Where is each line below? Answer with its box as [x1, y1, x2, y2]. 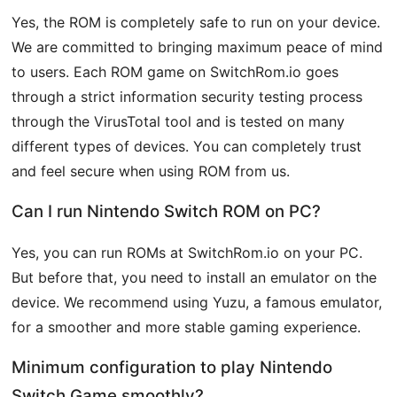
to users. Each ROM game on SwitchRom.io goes [12, 63, 339, 82]
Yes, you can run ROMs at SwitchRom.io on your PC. [12, 244, 363, 262]
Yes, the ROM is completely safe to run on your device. [12, 13, 381, 32]
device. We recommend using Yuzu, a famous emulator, [12, 293, 383, 312]
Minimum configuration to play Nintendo [12, 357, 333, 378]
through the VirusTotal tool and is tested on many [12, 113, 346, 131]
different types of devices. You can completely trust [12, 137, 362, 156]
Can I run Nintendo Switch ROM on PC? [12, 201, 322, 222]
